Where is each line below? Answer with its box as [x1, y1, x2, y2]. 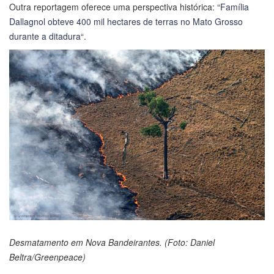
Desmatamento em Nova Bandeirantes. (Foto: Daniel [9, 236, 215, 248]
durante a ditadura [9, 30, 81, 43]
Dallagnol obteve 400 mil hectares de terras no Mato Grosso [9, 15, 243, 28]
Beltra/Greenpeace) [9, 251, 86, 263]
